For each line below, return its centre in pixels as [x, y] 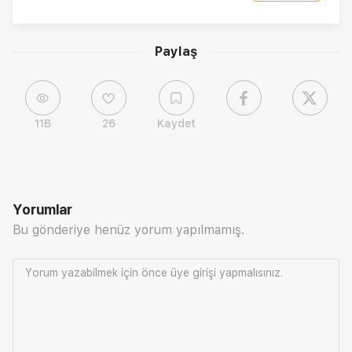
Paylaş [176, 52]
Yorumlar [42, 210]
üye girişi [193, 273]
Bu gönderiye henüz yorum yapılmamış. [128, 230]
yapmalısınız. [249, 273]
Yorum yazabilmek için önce [98, 273]
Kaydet [176, 124]
